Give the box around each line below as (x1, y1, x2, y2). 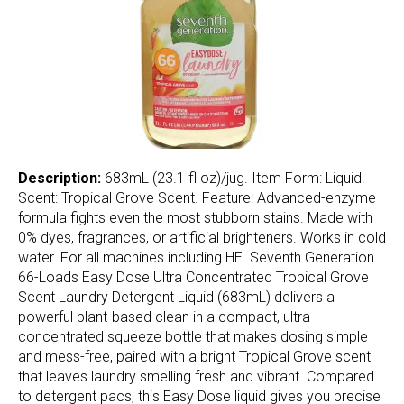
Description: (18, 169, 105, 187)
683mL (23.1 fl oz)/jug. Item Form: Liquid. (105, 169, 365, 187)
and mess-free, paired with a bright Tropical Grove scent (18, 347, 371, 365)
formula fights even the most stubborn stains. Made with (18, 208, 372, 226)
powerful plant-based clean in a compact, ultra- (18, 308, 315, 326)
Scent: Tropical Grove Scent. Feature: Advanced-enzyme (18, 188, 376, 207)
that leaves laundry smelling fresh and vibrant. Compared (18, 367, 374, 385)
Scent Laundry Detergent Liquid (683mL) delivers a (18, 288, 335, 306)
